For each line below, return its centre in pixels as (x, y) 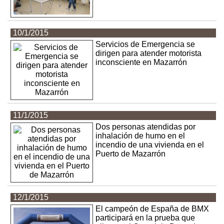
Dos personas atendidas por (146, 126)
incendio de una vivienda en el (150, 144)
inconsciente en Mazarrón (141, 62)
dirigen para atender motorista (149, 53)
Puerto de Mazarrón (131, 153)
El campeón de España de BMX (152, 209)
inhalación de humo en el (140, 135)
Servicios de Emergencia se (145, 44)
